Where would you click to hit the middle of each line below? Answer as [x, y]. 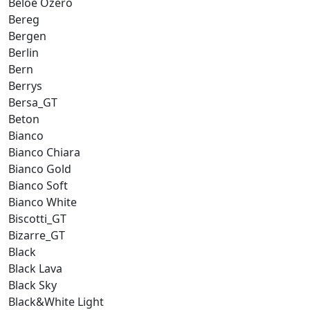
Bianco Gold [40, 168]
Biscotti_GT [37, 218]
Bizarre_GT [37, 235]
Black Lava [35, 268]
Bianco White [43, 202]
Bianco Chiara [44, 152]
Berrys [25, 85]
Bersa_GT [33, 102]
